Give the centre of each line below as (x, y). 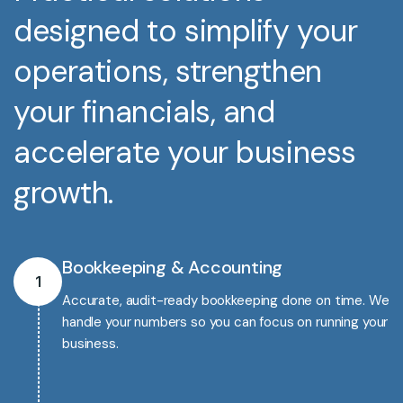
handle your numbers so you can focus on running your (225, 322)
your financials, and (144, 112)
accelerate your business (185, 152)
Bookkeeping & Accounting (173, 267)
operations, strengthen (168, 72)
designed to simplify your (186, 31)
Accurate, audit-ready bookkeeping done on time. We (226, 300)
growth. (64, 193)
